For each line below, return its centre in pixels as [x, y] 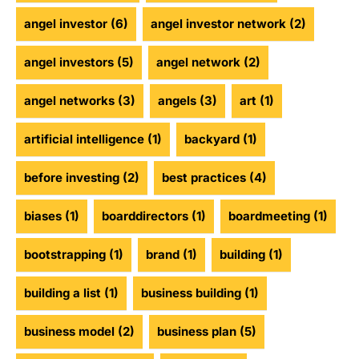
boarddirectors [145, 216]
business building [191, 293]
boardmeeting [269, 216]
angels [177, 101]
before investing [72, 178]
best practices [204, 178]
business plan [197, 332]
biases [43, 216]
